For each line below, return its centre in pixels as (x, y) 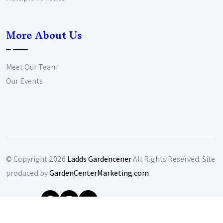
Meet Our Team (32, 67)
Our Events (24, 81)
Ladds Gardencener (99, 159)
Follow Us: (23, 200)
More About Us (44, 35)
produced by (28, 173)
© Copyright (27, 159)
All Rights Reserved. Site (173, 159)
